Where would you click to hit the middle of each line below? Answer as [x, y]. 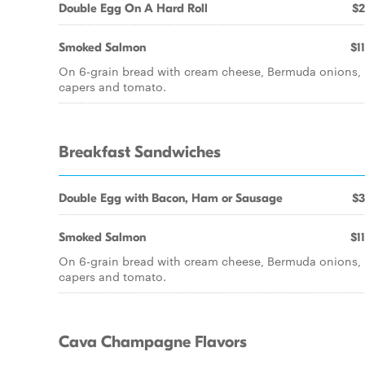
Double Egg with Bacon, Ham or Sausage [171, 198]
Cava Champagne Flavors [153, 342]
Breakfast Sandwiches [140, 152]
